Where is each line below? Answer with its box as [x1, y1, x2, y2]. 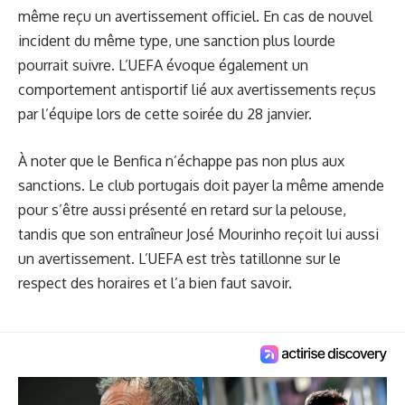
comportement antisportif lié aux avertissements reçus [18, 80, 376, 99]
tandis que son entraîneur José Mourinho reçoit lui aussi [18, 225, 379, 244]
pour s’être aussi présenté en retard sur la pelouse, [18, 201, 346, 220]
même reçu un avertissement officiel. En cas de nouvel [18, 6, 372, 25]
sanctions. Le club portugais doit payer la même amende [18, 176, 384, 195]
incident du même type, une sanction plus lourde [18, 31, 335, 50]
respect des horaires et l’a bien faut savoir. [18, 274, 292, 293]
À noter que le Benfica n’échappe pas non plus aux [18, 152, 344, 171]
